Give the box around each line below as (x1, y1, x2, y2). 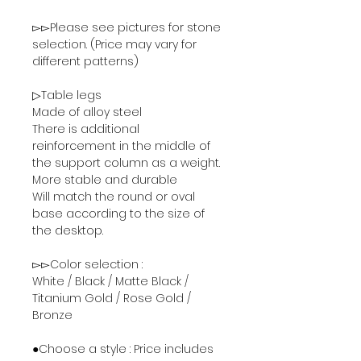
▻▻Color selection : (32, 256, 143, 273)
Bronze (32, 307, 73, 324)
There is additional (32, 121, 139, 138)
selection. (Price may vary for (32, 36, 197, 53)
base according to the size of (32, 205, 205, 222)
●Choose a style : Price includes (32, 341, 214, 358)
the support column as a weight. (32, 155, 220, 172)
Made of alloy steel (32, 104, 142, 121)
